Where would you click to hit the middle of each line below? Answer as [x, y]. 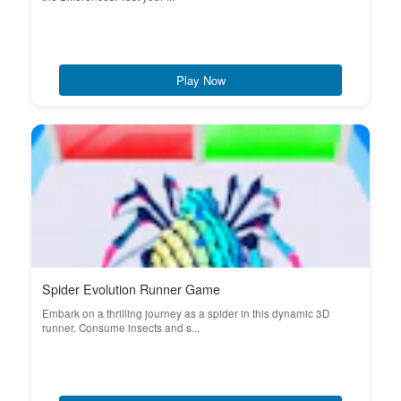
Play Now [200, 80]
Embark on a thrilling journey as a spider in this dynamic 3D [186, 313]
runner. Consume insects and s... [121, 328]
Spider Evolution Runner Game [131, 289]
